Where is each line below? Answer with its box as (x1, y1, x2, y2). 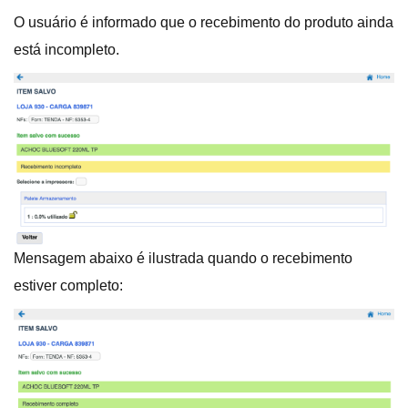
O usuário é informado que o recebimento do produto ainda (14, 15, 393, 31)
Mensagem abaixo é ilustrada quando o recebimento (14, 250, 352, 267)
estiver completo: (14, 278, 123, 294)
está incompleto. (14, 42, 119, 58)
